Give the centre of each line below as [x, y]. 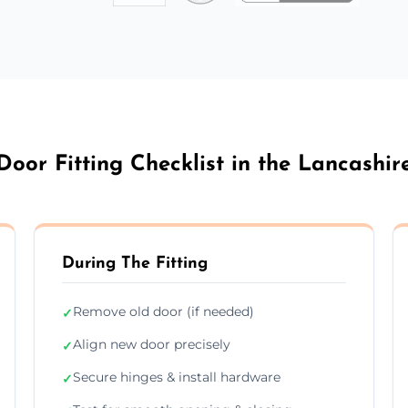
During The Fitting [135, 263]
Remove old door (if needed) [164, 311]
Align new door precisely [152, 344]
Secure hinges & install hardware [177, 377]
